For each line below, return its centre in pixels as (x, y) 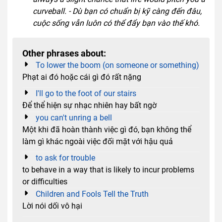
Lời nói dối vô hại (52, 206)
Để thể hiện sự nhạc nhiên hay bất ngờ (89, 105)
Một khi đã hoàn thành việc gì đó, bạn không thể (107, 129)
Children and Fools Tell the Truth (92, 194)
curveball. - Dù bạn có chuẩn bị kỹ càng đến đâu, (117, 11)
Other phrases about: (64, 53)
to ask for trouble (65, 158)
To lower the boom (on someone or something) (117, 65)
